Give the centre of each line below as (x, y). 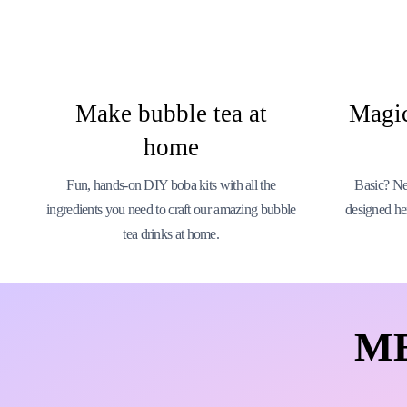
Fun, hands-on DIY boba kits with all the (171, 185)
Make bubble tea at (171, 114)
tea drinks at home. (171, 234)
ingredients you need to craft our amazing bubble (171, 209)
